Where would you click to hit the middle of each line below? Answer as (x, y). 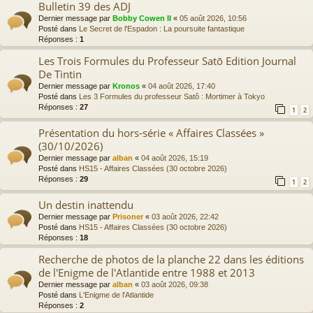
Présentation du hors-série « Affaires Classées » (151, 132)
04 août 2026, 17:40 (182, 86)
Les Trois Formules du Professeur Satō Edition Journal (167, 60)
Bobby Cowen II (142, 18)
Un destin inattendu (86, 205)
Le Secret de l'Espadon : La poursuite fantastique (162, 28)
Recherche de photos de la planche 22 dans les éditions (171, 260)
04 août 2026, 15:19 (175, 158)
